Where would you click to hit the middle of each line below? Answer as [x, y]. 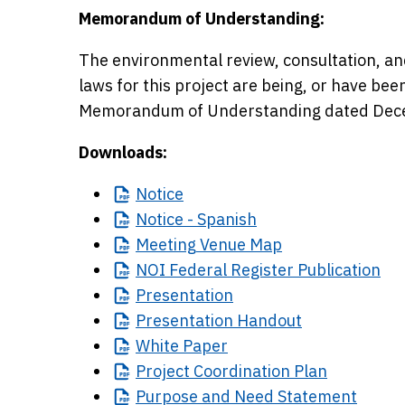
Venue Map [239, 245]
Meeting [166, 245]
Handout [268, 320]
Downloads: [123, 152]
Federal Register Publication [273, 270]
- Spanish [220, 219]
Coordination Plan [259, 371]
